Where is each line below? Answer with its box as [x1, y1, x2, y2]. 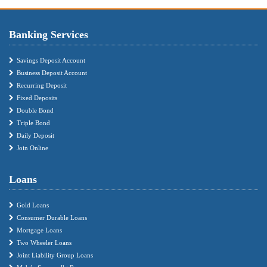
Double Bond [17, 106, 54, 114]
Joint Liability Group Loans [17, 251, 93, 259]
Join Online [17, 144, 48, 151]
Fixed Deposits [17, 94, 57, 101]
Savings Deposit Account [17, 56, 85, 64]
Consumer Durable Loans [17, 213, 87, 221]
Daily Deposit [17, 131, 54, 139]
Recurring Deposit [17, 81, 67, 89]
